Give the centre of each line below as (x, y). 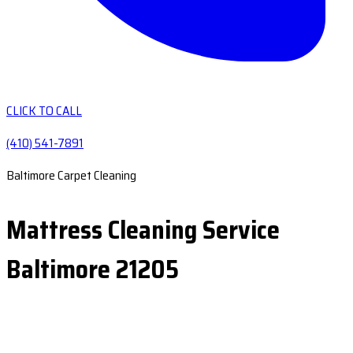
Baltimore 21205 (93, 269)
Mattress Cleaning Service (143, 230)
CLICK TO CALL (44, 111)
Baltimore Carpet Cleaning (71, 175)
